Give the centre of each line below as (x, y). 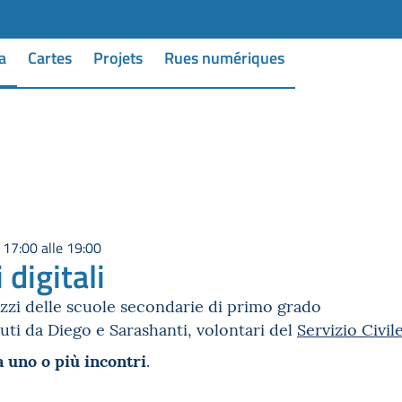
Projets (118, 57)
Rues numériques (224, 57)
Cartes (50, 57)
